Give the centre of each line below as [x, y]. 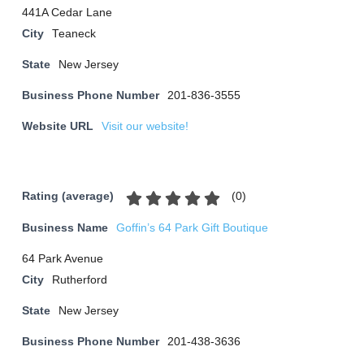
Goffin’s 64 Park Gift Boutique [192, 228]
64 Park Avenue [63, 259]
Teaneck [74, 34]
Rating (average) [68, 197]
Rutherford [80, 280]
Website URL [58, 126]
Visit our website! [145, 126]
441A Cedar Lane [67, 13]
